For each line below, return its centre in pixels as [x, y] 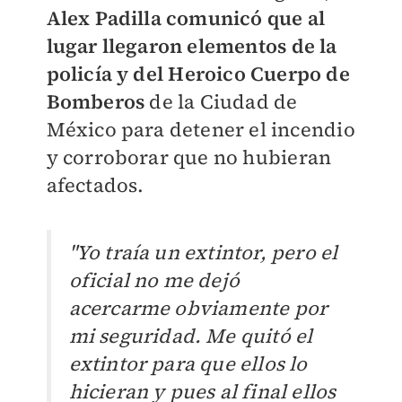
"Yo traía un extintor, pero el [203, 253]
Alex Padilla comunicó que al [186, 18]
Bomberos [96, 102]
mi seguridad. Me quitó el [191, 336]
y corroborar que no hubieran [189, 157]
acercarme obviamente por [198, 308]
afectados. [97, 185]
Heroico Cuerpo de [259, 74]
